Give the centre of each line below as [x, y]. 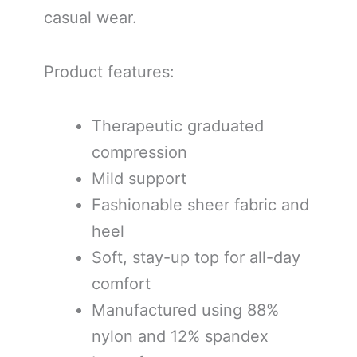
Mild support [139, 178]
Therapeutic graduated [178, 126]
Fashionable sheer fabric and [200, 204]
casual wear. [90, 17]
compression [139, 152]
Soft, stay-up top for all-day [196, 257]
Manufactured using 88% [185, 310]
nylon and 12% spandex [180, 336]
